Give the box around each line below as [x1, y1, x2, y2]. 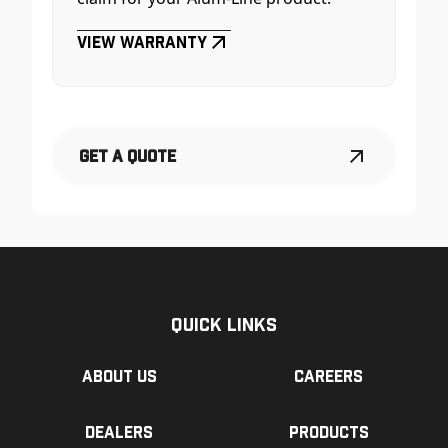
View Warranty [77, 32, 208, 52]
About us [81, 366, 157, 386]
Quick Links [171, 313, 277, 335]
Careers [294, 366, 364, 386]
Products [288, 422, 369, 442]
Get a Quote [79, 146, 177, 166]
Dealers [85, 422, 154, 442]
